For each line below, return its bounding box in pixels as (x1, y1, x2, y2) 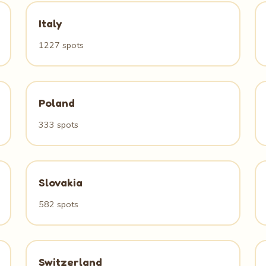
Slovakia (38, 176, 83, 189)
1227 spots (38, 39, 84, 51)
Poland (38, 96, 75, 109)
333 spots (38, 119, 78, 131)
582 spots (38, 198, 78, 210)
